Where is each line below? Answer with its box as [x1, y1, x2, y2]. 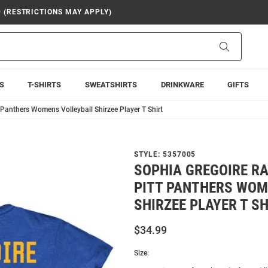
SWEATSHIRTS [84, 80, 137, 89]
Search [229, 41, 254, 51]
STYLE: [134, 150, 163, 159]
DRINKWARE [160, 80, 204, 89]
